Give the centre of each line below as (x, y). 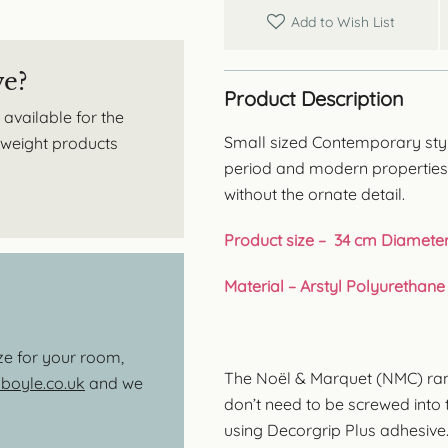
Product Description (314, 98)
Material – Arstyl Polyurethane (334, 285)
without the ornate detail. (314, 193)
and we (114, 383)
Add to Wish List (343, 21)
